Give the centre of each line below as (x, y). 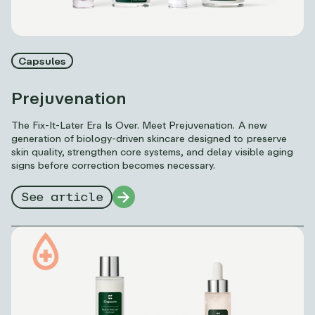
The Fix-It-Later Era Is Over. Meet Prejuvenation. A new (139, 124)
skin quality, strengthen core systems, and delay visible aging (152, 151)
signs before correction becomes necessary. (114, 165)
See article (62, 198)
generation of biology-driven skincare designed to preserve (149, 138)
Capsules (43, 60)
